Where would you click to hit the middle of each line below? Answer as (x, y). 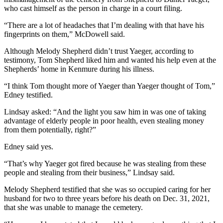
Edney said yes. (29, 147)
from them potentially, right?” (50, 130)
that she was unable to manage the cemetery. (73, 208)
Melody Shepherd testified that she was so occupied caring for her (107, 190)
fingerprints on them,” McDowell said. (64, 34)
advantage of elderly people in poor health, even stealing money (104, 121)
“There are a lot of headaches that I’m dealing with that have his (104, 25)
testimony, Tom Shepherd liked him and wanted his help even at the (110, 60)
